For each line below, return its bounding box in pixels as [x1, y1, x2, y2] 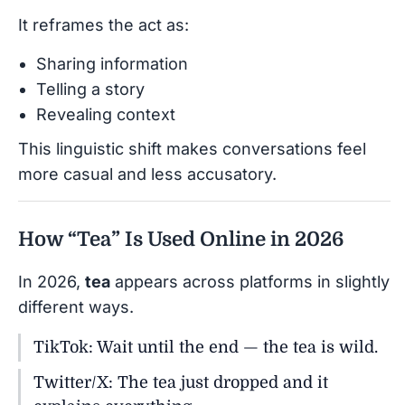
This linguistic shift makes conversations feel [18, 138, 366, 158]
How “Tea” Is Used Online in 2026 [18, 227, 344, 250]
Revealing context [36, 104, 175, 124]
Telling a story [36, 79, 145, 99]
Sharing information [36, 53, 188, 73]
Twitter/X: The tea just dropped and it [33, 372, 328, 391]
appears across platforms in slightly [110, 271, 390, 291]
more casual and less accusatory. [18, 164, 277, 184]
